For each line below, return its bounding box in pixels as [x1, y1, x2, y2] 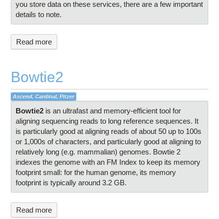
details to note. [16, 10, 62, 19]
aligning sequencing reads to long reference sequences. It [16, 117, 199, 126]
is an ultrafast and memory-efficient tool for [44, 107, 181, 115]
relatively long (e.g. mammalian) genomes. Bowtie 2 [16, 148, 181, 156]
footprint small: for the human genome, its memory [16, 168, 176, 177]
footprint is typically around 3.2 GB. [16, 178, 127, 187]
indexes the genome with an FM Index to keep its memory [16, 158, 201, 167]
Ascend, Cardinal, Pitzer [13, 93, 75, 100]
